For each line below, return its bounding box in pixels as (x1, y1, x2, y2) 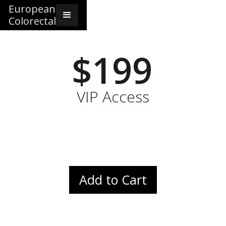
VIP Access (77, 86, 149, 107)
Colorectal (9, 14, 56, 28)
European (9, 2, 55, 16)
